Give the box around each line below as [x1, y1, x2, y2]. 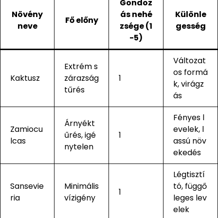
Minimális [64, 180, 99, 192]
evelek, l [173, 123, 204, 135]
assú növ [173, 135, 206, 146]
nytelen [64, 141, 93, 152]
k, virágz [173, 78, 204, 90]
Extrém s [64, 60, 98, 72]
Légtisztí [173, 168, 205, 180]
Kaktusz [10, 72, 40, 84]
